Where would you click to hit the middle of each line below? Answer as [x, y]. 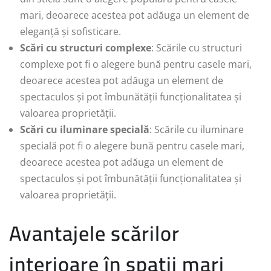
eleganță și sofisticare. [70, 32]
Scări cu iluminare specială [85, 130]
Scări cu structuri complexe [86, 48]
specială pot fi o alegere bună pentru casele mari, [132, 146]
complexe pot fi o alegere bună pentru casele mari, [136, 64]
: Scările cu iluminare [197, 130]
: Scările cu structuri [197, 48]
